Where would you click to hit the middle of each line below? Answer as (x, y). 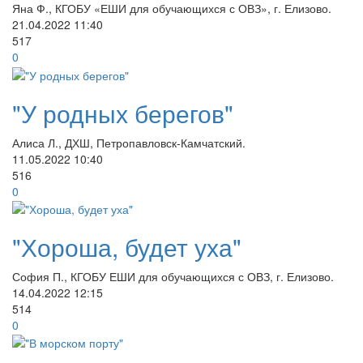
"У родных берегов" (123, 113)
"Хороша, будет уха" (127, 246)
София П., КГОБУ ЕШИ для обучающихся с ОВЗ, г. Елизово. (173, 276)
